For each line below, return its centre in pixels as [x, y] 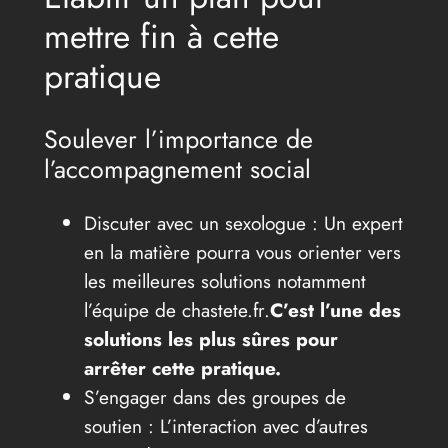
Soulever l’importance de [178, 139]
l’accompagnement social [177, 169]
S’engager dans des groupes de [214, 397]
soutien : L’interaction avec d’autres [225, 426]
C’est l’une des [335, 310]
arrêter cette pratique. [182, 368]
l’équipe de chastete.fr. [176, 310]
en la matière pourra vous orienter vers [242, 252]
